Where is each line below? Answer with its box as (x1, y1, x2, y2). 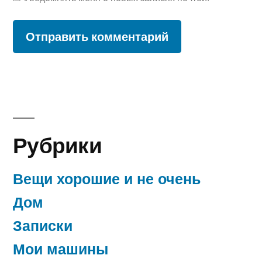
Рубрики (13, 128, 102, 160)
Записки (13, 214, 73, 236)
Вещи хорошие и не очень (13, 167, 201, 189)
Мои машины (13, 237, 108, 259)
